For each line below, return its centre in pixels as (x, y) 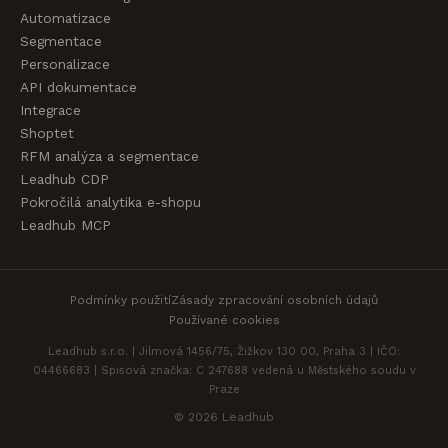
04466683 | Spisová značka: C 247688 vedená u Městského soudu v (224, 370)
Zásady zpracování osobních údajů (274, 300)
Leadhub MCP (65, 225)
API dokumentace (78, 87)
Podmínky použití (120, 300)
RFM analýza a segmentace (109, 156)
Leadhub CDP (64, 179)
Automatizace (65, 18)
